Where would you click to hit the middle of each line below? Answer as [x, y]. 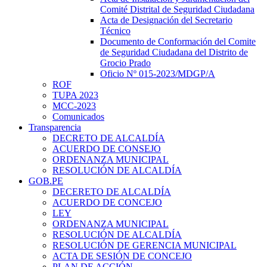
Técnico [115, 31]
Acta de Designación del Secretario [166, 20]
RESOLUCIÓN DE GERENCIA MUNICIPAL [145, 246]
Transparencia [55, 128]
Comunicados [78, 117]
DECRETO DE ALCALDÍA [109, 138]
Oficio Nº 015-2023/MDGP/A [158, 74]
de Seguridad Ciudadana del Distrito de [174, 52]
